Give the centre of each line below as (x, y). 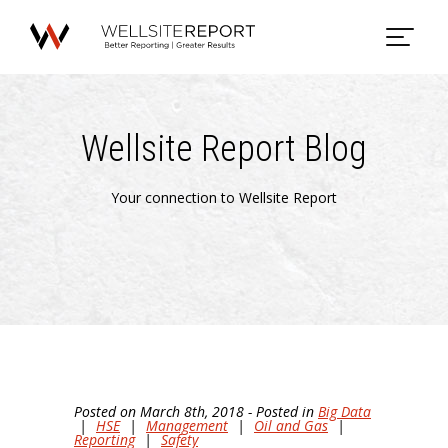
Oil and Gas (291, 425)
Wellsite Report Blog (224, 149)
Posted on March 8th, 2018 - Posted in (196, 411)
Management (187, 425)
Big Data (344, 411)
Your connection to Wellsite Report (224, 197)
